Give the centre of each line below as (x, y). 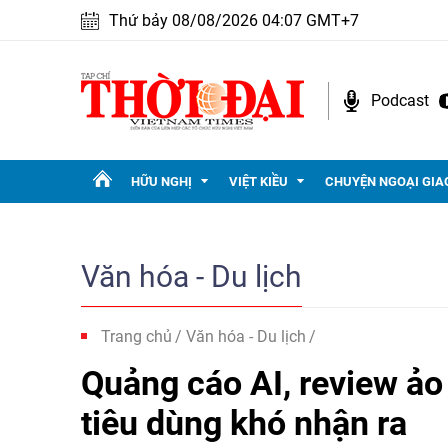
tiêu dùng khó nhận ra (244, 423)
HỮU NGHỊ (161, 181)
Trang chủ (136, 336)
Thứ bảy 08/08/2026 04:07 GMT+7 (234, 20)
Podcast (400, 100)
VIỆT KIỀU (258, 181)
